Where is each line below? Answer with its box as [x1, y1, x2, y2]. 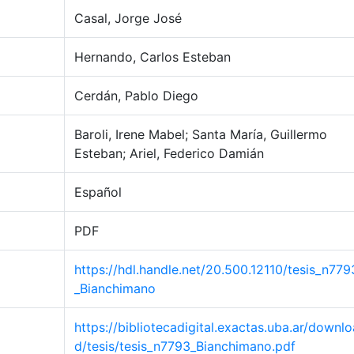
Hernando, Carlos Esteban [74, 49, 231, 65]
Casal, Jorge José [74, 10, 182, 26]
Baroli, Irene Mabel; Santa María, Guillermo [74, 126, 327, 142]
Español [74, 184, 122, 200]
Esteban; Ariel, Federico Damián [74, 145, 264, 161]
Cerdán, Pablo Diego [74, 88, 198, 104]
